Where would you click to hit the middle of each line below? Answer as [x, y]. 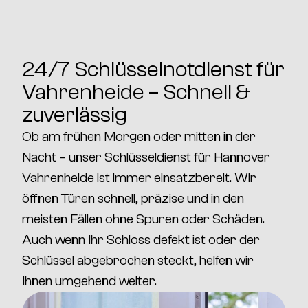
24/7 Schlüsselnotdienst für [153, 69]
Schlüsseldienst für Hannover [187, 157]
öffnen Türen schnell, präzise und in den [133, 198]
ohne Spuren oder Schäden [184, 219]
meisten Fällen [64, 219]
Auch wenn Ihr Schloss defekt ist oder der [141, 240]
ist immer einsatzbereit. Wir [175, 178]
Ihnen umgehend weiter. [89, 281]
